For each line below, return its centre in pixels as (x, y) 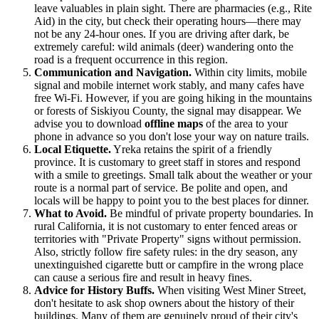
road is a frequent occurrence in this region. (131, 60)
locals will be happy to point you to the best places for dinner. (172, 201)
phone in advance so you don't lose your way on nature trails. (172, 137)
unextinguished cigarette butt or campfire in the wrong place (169, 265)
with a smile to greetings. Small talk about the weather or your (173, 175)
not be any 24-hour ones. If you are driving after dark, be (162, 34)
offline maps (174, 124)
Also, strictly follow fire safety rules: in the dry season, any (166, 252)
